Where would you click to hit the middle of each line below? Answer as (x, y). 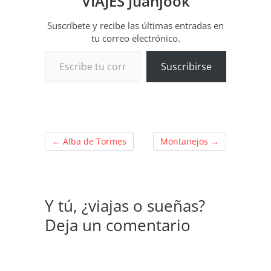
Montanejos (185, 141)
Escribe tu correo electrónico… (70, 50)
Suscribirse (186, 66)
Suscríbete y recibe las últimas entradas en (135, 25)
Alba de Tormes (93, 141)
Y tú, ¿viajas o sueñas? (125, 205)
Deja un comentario (118, 225)
